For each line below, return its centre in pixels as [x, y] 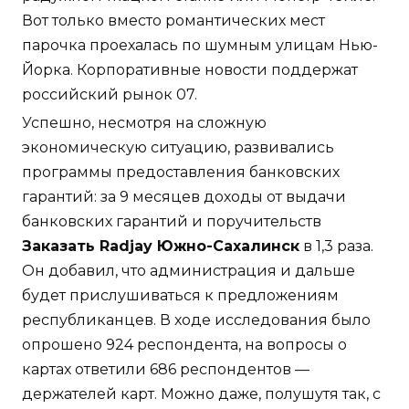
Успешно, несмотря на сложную [144, 122]
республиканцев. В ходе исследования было [196, 320]
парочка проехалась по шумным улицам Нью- [200, 45]
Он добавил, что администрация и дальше [189, 270]
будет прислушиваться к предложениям [180, 295]
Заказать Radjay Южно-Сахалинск [161, 246]
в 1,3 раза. [336, 246]
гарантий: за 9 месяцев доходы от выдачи [184, 196]
